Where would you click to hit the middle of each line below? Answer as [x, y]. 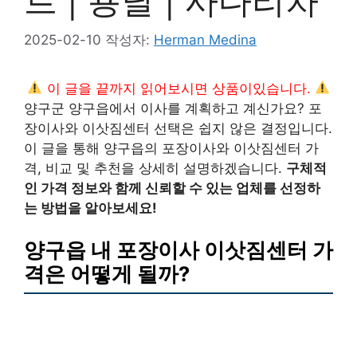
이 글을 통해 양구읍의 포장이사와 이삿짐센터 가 [171, 148]
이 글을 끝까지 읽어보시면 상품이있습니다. [178, 88]
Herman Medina [205, 39]
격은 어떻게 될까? [107, 274]
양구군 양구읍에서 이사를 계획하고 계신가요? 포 [173, 108]
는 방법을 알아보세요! [90, 208]
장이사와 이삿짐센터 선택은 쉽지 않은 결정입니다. [178, 128]
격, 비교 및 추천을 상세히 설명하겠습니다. [155, 168]
